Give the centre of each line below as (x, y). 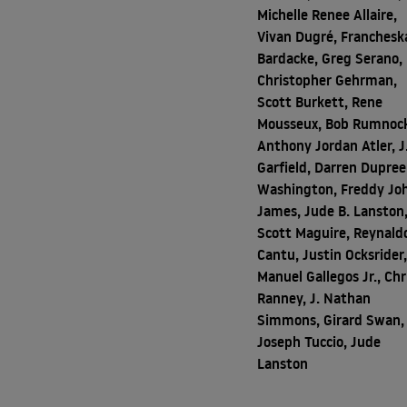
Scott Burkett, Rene (320, 102)
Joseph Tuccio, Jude (319, 342)
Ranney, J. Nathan (314, 298)
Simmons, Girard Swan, (331, 320)
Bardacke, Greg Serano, (330, 58)
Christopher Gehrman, (328, 80)
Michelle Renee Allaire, (328, 15)
